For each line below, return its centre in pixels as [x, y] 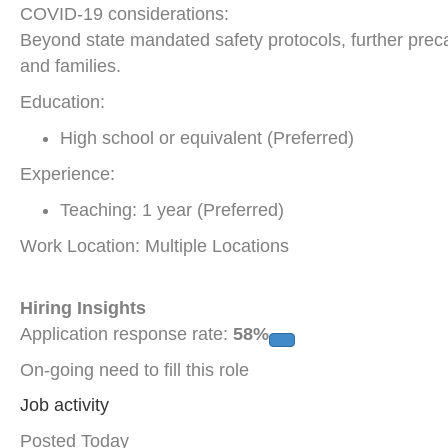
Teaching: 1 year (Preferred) [172, 210]
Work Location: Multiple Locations [154, 246]
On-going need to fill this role [134, 370]
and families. [70, 66]
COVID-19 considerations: [124, 14]
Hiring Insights [83, 308]
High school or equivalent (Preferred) [207, 138]
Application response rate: [126, 334]
